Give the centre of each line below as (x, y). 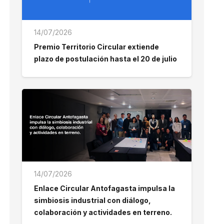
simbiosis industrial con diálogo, (92, 200)
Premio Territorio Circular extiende (96, 47)
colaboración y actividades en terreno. (103, 212)
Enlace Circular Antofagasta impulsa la (104, 188)
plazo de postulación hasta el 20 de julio (105, 59)
